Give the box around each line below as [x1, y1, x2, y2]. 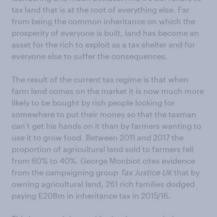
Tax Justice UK [120, 168, 172, 177]
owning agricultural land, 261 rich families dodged [12, 179, 195, 188]
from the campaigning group [12, 168, 120, 177]
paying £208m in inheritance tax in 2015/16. [12, 191, 170, 200]
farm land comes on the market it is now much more [12, 86, 204, 95]
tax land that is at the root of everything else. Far [12, 5, 189, 14]
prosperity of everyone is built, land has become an [12, 28, 199, 37]
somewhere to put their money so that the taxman [12, 109, 196, 119]
